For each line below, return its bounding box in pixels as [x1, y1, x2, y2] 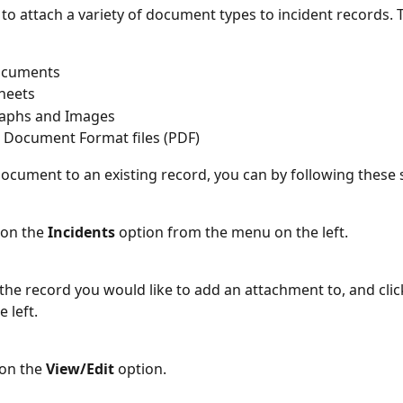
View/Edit [46, 358, 114, 379]
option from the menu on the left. [119, 221, 348, 242]
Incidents [48, 221, 119, 242]
